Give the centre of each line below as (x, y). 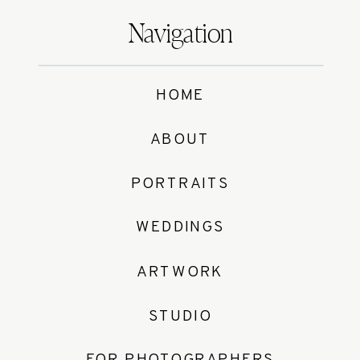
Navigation (180, 35)
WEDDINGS (180, 228)
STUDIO (180, 317)
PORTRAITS (180, 184)
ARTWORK (180, 273)
